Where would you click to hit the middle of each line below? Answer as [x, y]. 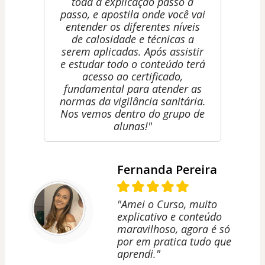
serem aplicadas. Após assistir [132, 52]
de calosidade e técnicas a [132, 39]
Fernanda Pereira [167, 170]
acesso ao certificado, [132, 77]
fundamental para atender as [132, 89]
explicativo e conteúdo [169, 217]
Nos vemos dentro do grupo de [132, 114]
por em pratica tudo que [174, 242]
